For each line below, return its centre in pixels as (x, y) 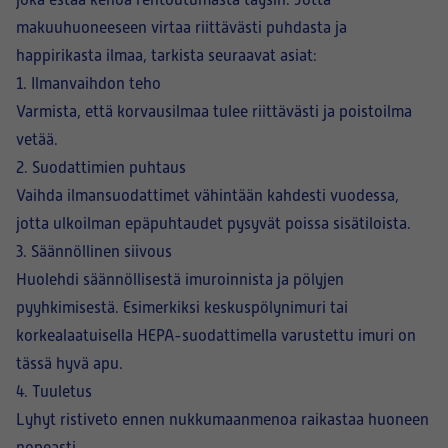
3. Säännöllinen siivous (94, 252)
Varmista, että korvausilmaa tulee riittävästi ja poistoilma (214, 112)
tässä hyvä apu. (69, 364)
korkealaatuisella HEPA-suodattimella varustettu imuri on (216, 336)
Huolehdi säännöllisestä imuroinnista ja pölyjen (180, 280)
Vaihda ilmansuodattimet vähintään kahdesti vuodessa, (207, 196)
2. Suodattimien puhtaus (101, 168)
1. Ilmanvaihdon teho (88, 84)
